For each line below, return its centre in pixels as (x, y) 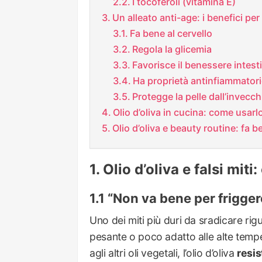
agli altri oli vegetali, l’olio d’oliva (163, 253)
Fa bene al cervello (171, 34)
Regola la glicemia (172, 49)
